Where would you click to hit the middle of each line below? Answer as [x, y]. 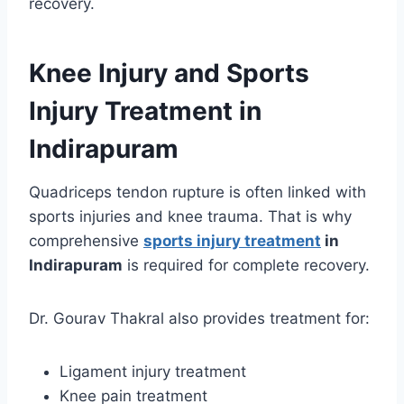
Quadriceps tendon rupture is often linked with [197, 193]
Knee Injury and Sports [169, 73]
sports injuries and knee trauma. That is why [190, 217]
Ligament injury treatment [153, 372]
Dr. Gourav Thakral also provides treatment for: [199, 319]
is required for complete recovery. [246, 266]
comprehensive [86, 241]
